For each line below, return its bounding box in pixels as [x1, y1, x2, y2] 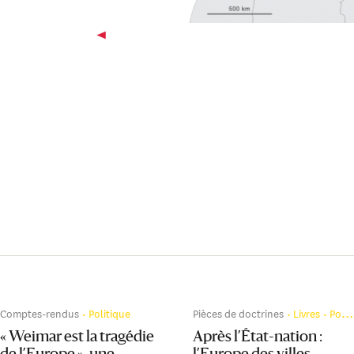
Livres [293, 303, 321, 321]
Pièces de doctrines [193, 303, 284, 321]
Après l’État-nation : [193, 329, 323, 345]
